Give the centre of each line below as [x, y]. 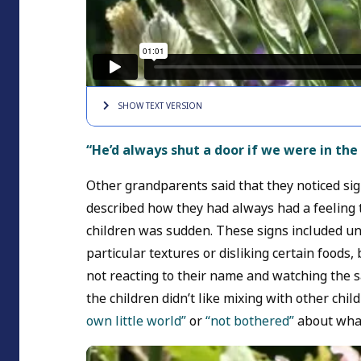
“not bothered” [250, 322]
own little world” [136, 322]
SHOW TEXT [141, 106]
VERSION [183, 106]
